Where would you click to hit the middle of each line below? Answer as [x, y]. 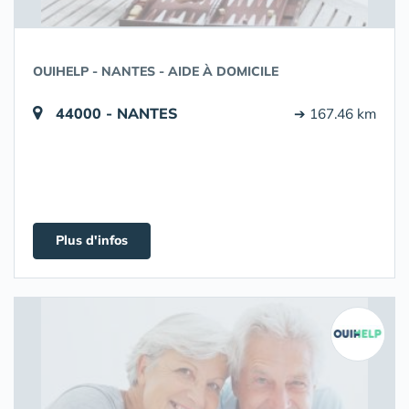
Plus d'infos [92, 240]
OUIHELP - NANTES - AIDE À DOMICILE [156, 71]
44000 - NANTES [117, 113]
